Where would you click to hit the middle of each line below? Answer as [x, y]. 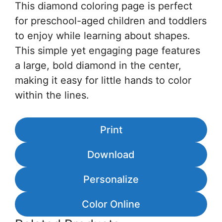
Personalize [111, 180]
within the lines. [52, 95]
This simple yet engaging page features [108, 51]
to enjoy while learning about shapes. [103, 36]
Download [111, 155]
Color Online [111, 204]
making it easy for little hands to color [103, 81]
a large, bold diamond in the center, [98, 66]
